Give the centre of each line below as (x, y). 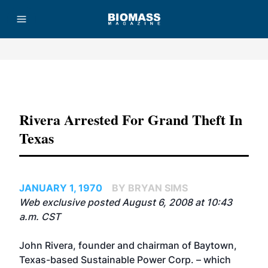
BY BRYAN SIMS (150, 188)
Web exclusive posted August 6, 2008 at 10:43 (126, 202)
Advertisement (134, 83)
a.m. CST (40, 217)
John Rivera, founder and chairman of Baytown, (128, 245)
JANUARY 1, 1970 (61, 188)
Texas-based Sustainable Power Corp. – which (125, 260)
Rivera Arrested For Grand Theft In (131, 119)
